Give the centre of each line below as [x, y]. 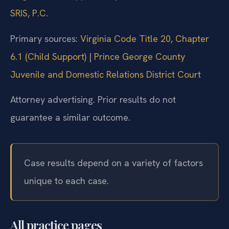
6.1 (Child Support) [48, 56]
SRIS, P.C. [29, 13]
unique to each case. [66, 181]
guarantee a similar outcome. [70, 118]
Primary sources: [45, 38]
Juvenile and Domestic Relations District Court [106, 74]
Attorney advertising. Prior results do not [93, 100]
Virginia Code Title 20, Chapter [145, 38]
